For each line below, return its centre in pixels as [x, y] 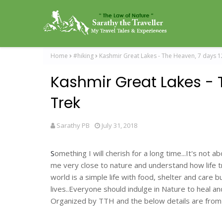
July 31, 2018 [119, 125]
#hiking [83, 56]
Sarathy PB [73, 125]
